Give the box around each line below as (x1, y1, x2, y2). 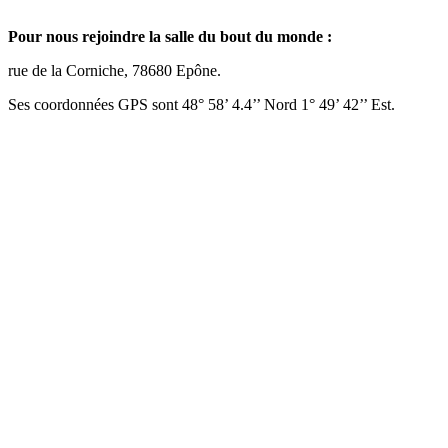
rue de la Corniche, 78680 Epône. (8, 61, 221, 79)
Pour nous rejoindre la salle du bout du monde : (8, 27, 332, 45)
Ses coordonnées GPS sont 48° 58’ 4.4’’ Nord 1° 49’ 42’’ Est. (8, 95, 395, 113)
